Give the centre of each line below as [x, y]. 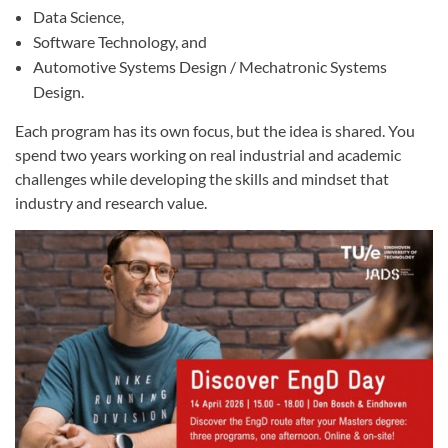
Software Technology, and [120, 41]
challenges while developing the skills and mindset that [202, 178]
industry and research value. [111, 202]
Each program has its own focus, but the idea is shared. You [215, 130]
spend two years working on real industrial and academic [208, 154]
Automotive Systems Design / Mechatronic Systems [210, 66]
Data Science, [78, 16]
